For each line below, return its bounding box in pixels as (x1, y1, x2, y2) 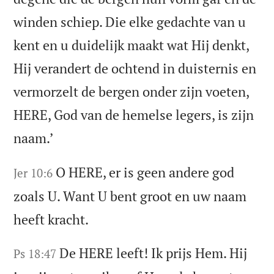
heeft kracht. (13, 210, 89, 228)
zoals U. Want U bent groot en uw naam (13, 187, 247, 205)
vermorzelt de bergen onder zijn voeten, (13, 82, 250, 100)
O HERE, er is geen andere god (56, 163, 235, 181)
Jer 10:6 (13, 165, 53, 180)
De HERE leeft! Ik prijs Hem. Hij (59, 244, 248, 262)
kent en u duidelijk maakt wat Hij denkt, (13, 35, 250, 54)
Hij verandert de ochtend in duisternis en (13, 59, 257, 77)
